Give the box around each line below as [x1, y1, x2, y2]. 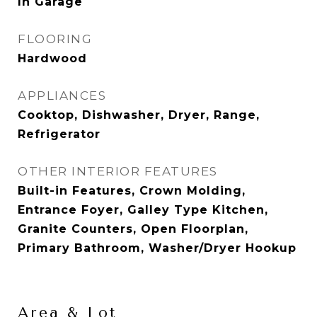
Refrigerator [18, 127, 100, 141]
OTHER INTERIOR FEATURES [18, 164, 218, 178]
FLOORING [18, 32, 92, 46]
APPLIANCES [18, 88, 106, 103]
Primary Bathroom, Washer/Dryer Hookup [18, 241, 296, 255]
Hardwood [18, 52, 87, 65]
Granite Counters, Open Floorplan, [18, 222, 248, 236]
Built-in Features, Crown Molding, [18, 184, 246, 197]
